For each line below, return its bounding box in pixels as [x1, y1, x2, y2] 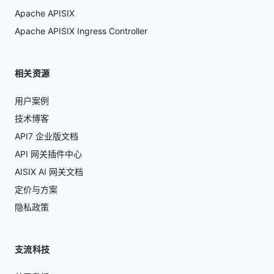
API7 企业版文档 [15, 130, 78, 141]
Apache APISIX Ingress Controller [15, 25, 147, 36]
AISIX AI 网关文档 [15, 166, 83, 177]
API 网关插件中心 [15, 148, 82, 159]
